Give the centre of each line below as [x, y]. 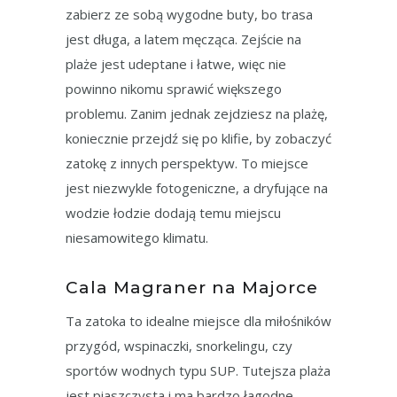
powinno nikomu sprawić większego [174, 88]
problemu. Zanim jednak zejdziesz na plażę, [197, 113]
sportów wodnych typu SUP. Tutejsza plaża [198, 370]
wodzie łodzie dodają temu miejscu [173, 212]
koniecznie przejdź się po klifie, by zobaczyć [198, 138]
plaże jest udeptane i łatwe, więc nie [176, 63]
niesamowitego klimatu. [137, 237]
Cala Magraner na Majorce [192, 287]
